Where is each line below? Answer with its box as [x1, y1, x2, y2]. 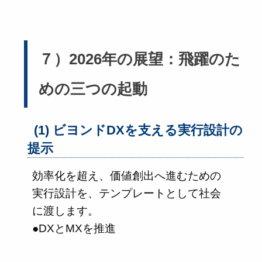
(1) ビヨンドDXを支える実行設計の [34, 122, 243, 137]
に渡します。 [32, 204, 99, 217]
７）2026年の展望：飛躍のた [38, 50, 240, 67]
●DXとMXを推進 [32, 222, 116, 235]
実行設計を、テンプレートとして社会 [32, 187, 221, 199]
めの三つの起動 [38, 80, 147, 97]
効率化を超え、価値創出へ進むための [32, 169, 221, 182]
